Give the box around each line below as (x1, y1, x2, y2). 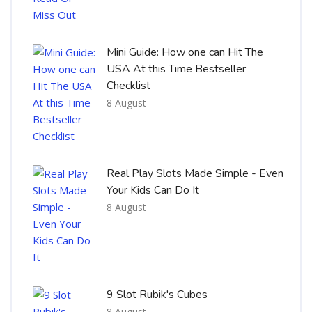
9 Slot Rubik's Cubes (107, 286, 208, 302)
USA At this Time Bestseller (107, 61, 246, 77)
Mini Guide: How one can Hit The (107, 44, 263, 60)
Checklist (107, 77, 150, 93)
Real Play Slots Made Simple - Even (107, 165, 283, 181)
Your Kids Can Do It (107, 182, 199, 198)
